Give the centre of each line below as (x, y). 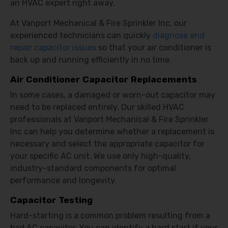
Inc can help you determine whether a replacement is (112, 132)
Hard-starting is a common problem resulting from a (110, 216)
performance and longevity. (63, 180)
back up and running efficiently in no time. (91, 60)
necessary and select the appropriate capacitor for (107, 144)
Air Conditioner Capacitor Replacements (104, 79)
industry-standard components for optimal (93, 168)
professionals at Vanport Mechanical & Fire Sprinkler (109, 119)
